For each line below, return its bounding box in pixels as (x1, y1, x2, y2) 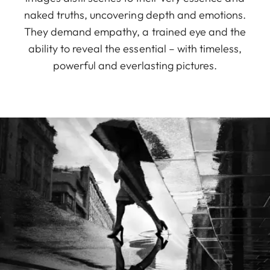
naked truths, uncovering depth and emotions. (24, 8, 246, 22)
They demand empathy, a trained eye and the (24, 25, 246, 39)
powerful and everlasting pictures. (52, 58, 218, 73)
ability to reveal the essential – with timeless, (28, 42, 242, 56)
